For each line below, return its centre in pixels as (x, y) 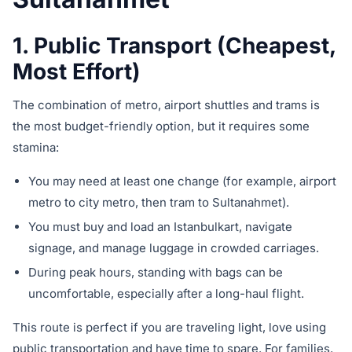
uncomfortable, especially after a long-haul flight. (166, 294)
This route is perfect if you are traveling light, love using (169, 328)
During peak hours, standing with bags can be (156, 273)
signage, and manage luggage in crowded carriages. (174, 248)
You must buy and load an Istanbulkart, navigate (160, 227)
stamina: (36, 148)
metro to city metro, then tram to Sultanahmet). (159, 203)
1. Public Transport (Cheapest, (174, 46)
